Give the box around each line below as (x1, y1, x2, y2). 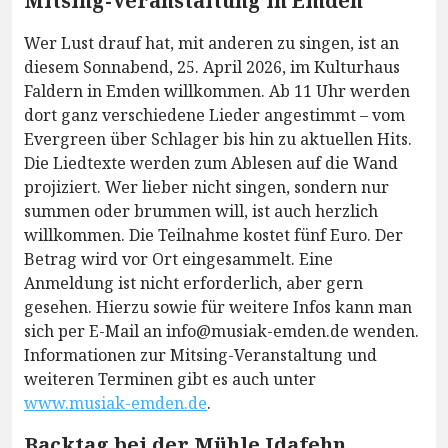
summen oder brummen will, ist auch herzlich (24, 199, 378, 222)
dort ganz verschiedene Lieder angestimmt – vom (24, 103, 405, 126)
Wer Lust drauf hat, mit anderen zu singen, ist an (24, 31, 399, 54)
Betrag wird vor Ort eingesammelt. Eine (24, 247, 333, 270)
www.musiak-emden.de (24, 391, 207, 414)
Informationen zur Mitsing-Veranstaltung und (24, 343, 377, 366)
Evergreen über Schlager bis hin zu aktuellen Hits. (24, 127, 412, 150)
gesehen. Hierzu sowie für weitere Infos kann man (24, 295, 412, 318)
